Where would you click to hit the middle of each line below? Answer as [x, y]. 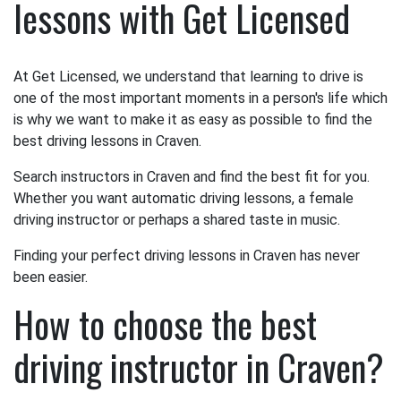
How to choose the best [165, 324]
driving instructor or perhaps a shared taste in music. [177, 220]
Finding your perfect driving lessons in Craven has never [187, 256]
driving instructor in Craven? [199, 367]
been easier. [51, 277]
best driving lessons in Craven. [107, 141]
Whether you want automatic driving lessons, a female [183, 198]
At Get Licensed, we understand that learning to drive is [188, 77]
